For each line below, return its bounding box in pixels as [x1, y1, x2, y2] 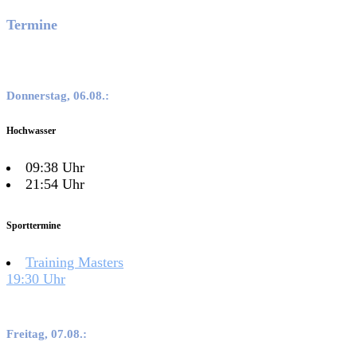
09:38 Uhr [25, 159, 84, 175]
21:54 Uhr [25, 176, 84, 192]
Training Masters [25, 254, 124, 271]
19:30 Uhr [6, 271, 65, 288]
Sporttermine [6, 220, 61, 232]
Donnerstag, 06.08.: [6, 88, 109, 102]
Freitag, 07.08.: [6, 328, 87, 341]
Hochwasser [6, 124, 56, 136]
